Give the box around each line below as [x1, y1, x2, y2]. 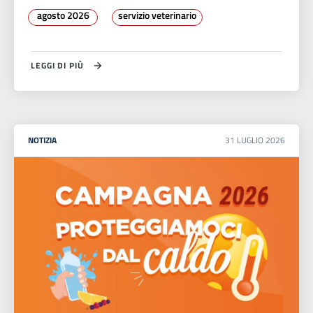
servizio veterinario [118, 8, 196, 23]
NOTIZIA [28, 133, 57, 147]
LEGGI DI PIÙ [31, 59, 84, 73]
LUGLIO [237, 133, 265, 147]
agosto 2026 [36, 8, 89, 23]
